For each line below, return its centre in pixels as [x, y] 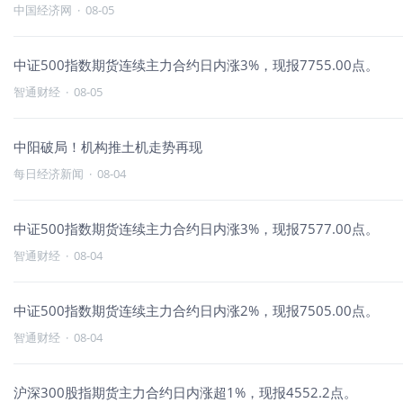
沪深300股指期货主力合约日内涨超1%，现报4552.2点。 [185, 392]
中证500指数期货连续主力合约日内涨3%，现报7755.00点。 [196, 65]
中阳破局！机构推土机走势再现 [108, 147]
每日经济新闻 [49, 174]
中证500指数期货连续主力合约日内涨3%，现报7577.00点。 [196, 228]
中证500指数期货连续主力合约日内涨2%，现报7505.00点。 [196, 310]
